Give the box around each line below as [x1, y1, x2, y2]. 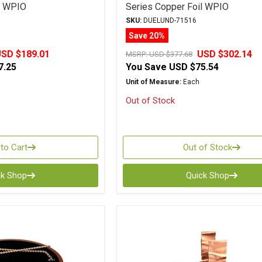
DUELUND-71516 [141, 16, 196, 25]
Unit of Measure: [125, 78, 181, 86]
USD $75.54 [168, 61, 219, 73]
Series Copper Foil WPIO [125, 1, 229, 12]
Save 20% [129, 30, 166, 40]
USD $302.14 [196, 49, 252, 60]
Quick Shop [186, 170, 229, 181]
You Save [125, 61, 167, 73]
